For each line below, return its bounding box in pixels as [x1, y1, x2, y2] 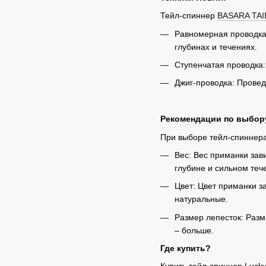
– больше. [175, 225, 214, 235]
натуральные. [175, 194, 228, 204]
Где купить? [160, 243, 211, 254]
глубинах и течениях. [175, 42, 257, 52]
